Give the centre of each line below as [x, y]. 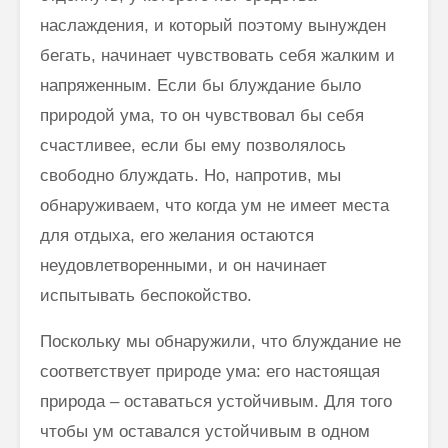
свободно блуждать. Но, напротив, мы [190, 175]
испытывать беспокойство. [146, 295]
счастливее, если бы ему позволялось [193, 145]
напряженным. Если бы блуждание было [200, 85]
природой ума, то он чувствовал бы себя [202, 115]
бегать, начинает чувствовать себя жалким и [217, 55]
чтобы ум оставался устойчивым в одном [205, 431]
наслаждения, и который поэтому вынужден [213, 25]
